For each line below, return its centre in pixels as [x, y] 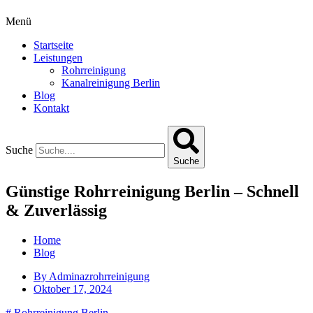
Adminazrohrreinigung [98, 276]
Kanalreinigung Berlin [111, 82]
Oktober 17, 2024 [73, 289]
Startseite [53, 45]
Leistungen [58, 57]
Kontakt [51, 108]
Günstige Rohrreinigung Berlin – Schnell [152, 191]
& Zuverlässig [56, 210]
